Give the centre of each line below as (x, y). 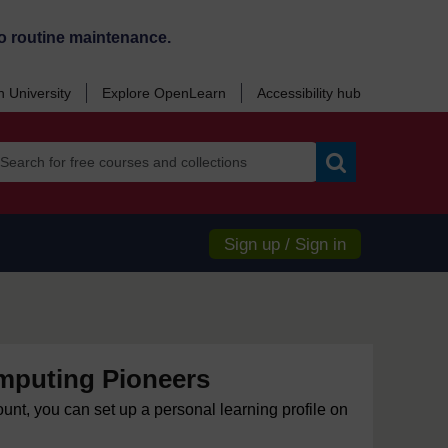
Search (358, 189)
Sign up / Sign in (285, 244)
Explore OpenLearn (164, 93)
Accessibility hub (309, 93)
